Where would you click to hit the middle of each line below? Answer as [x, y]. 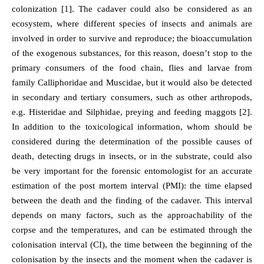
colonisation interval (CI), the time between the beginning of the [132, 245]
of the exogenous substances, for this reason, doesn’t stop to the [132, 53]
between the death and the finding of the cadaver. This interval [132, 200]
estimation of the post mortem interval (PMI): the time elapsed [132, 186]
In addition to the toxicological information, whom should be [132, 127]
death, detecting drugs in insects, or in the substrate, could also [132, 156]
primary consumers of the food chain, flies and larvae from [132, 68]
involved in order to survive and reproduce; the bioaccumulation [132, 38]
